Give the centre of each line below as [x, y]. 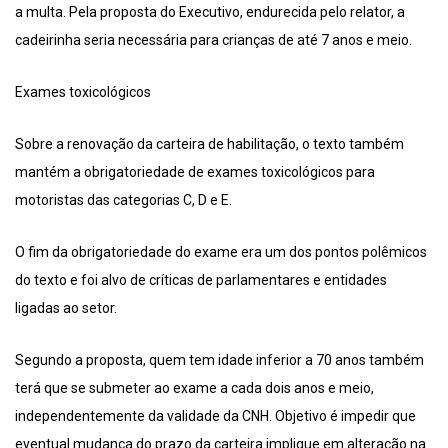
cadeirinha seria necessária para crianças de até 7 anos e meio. [213, 40]
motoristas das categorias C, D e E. [123, 200]
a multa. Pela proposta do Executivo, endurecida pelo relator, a [210, 12]
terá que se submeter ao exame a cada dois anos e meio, [194, 388]
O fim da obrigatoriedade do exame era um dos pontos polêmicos [221, 252]
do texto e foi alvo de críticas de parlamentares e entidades [201, 280]
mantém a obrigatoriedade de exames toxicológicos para [195, 172]
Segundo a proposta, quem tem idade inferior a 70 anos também [219, 360]
